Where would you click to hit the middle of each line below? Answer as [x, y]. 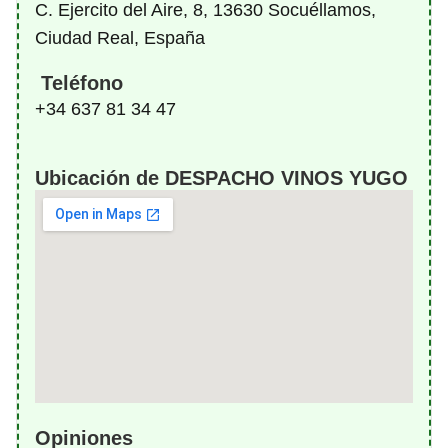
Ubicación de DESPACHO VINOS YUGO [221, 178]
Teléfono [79, 83]
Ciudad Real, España [120, 38]
